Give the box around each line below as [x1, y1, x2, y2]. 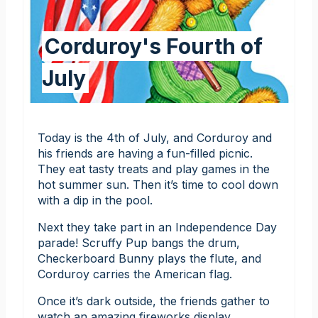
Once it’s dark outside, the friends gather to [38, 293, 270, 308]
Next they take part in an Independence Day [38, 219, 277, 234]
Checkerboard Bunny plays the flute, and [38, 251, 261, 265]
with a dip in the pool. [38, 192, 153, 207]
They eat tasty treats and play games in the [38, 161, 270, 176]
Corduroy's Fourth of [44, 33, 263, 59]
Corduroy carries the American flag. [38, 266, 232, 281]
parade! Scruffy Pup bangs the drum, [38, 235, 240, 250]
